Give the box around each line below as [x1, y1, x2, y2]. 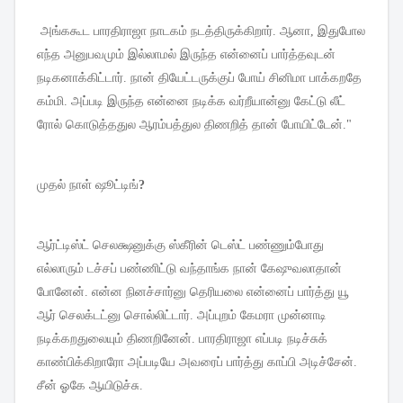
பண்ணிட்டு [121, 262, 176, 276]
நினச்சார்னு [126, 285, 186, 300]
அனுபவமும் [64, 48, 124, 62]
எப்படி [255, 332, 283, 346]
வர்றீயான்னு [229, 94, 291, 109]
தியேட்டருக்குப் [158, 71, 235, 85]
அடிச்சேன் [300, 355, 354, 370]
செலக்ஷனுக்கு [93, 238, 166, 253]
